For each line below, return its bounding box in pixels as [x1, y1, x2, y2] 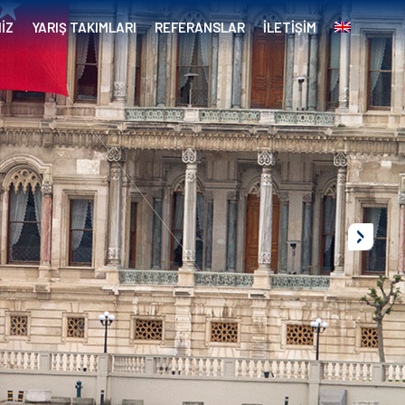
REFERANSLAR [155, 19, 245, 35]
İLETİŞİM [263, 19, 316, 35]
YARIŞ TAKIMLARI [32, 19, 137, 35]
